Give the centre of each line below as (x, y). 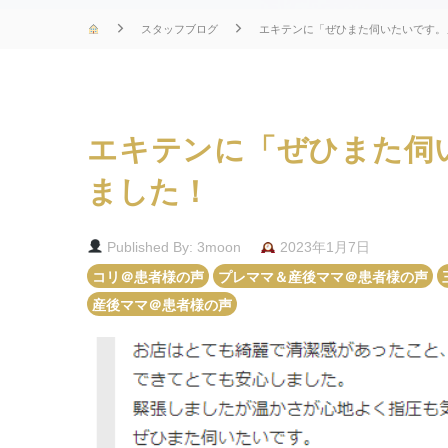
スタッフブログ (179, 28)
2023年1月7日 (322, 246)
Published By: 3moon (171, 246)
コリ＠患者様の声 (148, 275)
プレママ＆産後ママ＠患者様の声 (323, 275)
